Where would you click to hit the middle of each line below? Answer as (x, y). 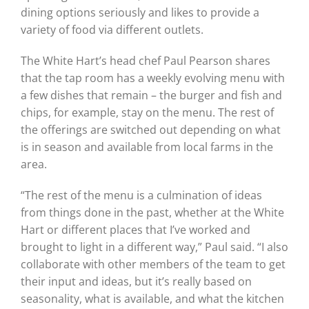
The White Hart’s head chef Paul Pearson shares (145, 60)
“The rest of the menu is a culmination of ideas (141, 195)
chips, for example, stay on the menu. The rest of (147, 112)
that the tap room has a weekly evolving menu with (152, 78)
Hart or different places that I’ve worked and (135, 229)
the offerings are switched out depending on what (150, 129)
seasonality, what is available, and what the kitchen (152, 298)
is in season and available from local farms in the (147, 147)
